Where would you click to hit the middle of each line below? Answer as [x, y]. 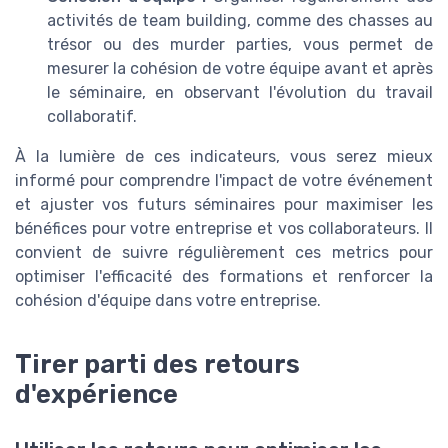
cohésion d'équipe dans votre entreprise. [168, 300]
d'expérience [96, 393]
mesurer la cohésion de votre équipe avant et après [240, 68]
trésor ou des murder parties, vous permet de [240, 44]
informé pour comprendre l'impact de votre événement [224, 180]
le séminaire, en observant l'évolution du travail [240, 92]
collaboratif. [92, 116]
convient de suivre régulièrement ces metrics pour [224, 252]
